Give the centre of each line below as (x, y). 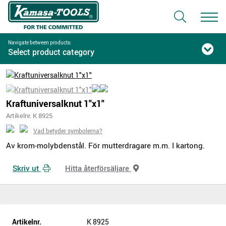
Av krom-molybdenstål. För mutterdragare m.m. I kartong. (105, 145)
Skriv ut (27, 168)
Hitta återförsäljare (98, 168)
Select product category (51, 52)
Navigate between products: (40, 42)
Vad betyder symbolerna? (68, 131)
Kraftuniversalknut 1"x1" (55, 103)
